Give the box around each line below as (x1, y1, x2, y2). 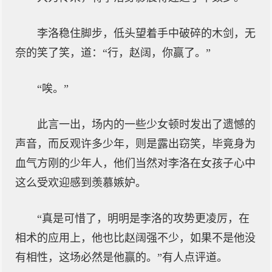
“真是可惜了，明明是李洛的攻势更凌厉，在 (37, 212, 250, 225)
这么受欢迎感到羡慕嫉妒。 (15, 177, 146, 189)
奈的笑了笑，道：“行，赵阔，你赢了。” (15, 47, 211, 59)
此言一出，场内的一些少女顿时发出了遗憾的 (37, 118, 256, 131)
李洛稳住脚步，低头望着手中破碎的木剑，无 (37, 27, 256, 39)
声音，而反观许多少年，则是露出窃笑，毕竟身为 (15, 138, 256, 150)
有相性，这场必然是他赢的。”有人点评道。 (15, 251, 228, 263)
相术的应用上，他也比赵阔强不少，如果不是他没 (15, 232, 256, 244)
